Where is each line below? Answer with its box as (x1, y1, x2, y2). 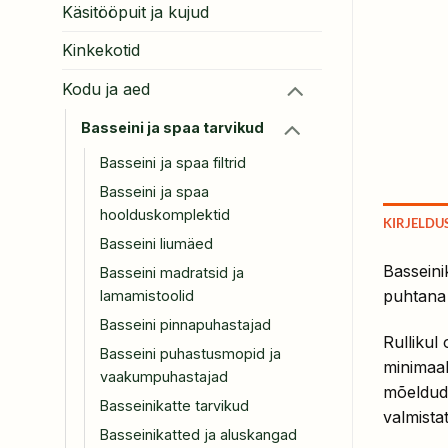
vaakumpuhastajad (100, 367, 228, 385)
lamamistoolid (100, 286, 194, 304)
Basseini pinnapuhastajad (100, 315, 271, 333)
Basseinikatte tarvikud (100, 396, 249, 414)
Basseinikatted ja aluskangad (100, 425, 297, 443)
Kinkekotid (62, 39, 140, 60)
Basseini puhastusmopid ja (100, 344, 281, 362)
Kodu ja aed (62, 78, 150, 99)
